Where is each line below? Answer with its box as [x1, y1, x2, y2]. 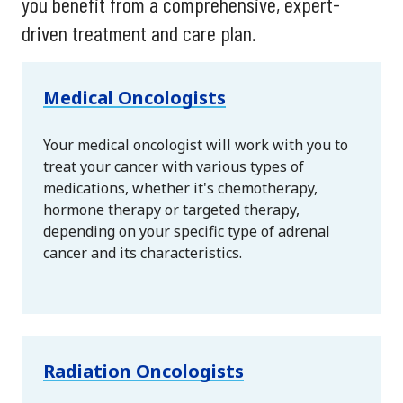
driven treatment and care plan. [22, 20, 256, 47]
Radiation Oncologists [43, 359, 244, 384]
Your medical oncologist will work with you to [43, 135, 348, 156]
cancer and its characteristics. [43, 243, 242, 264]
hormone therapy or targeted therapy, [43, 200, 300, 220]
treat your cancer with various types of [43, 157, 304, 177]
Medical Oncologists [43, 85, 226, 111]
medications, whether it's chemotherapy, [43, 178, 318, 199]
